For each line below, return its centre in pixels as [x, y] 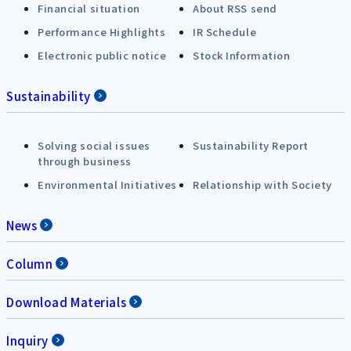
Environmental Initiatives [107, 184]
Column [30, 263]
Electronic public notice [102, 55]
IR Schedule [225, 31]
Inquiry [27, 340]
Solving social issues [94, 145]
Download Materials [67, 302]
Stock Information [242, 55]
